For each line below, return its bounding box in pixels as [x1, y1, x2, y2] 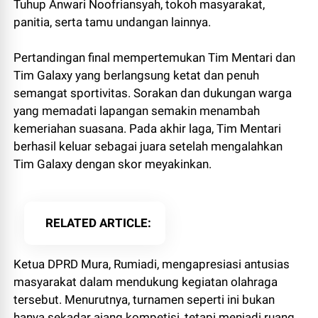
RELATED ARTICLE [45, 216, 148, 231]
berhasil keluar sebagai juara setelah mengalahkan [13, 139, 283, 154]
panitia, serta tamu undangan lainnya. [13, 15, 212, 30]
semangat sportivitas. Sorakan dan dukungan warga [13, 86, 292, 101]
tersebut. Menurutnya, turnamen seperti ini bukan [13, 292, 275, 307]
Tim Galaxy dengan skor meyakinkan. [13, 157, 212, 172]
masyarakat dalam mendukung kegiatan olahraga [13, 275, 278, 290]
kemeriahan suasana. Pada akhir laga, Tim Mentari [13, 121, 282, 136]
